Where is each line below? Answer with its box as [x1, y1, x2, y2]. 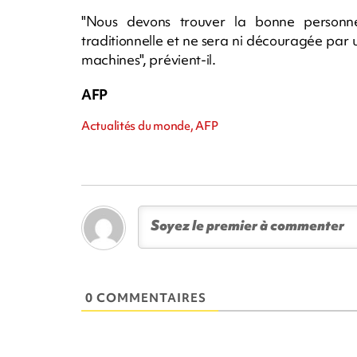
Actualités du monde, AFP [81, 117, 218, 134]
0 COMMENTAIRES [85, 289, 206, 306]
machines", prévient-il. [81, 49, 216, 69]
